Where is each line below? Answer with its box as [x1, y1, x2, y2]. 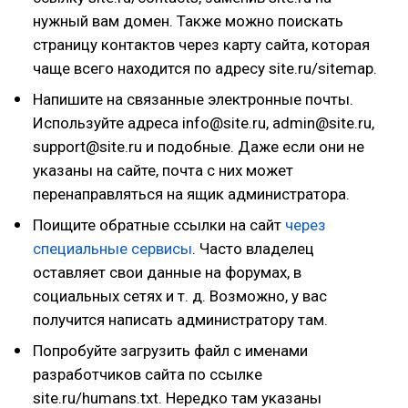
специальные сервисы [33, 240, 192, 258]
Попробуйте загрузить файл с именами [33, 342, 308, 360]
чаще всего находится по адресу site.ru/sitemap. [33, 59, 377, 77]
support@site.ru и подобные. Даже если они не [33, 138, 364, 156]
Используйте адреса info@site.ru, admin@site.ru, [33, 114, 374, 132]
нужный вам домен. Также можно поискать [33, 12, 343, 30]
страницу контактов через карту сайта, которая [33, 36, 370, 54]
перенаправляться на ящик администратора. [33, 185, 350, 203]
